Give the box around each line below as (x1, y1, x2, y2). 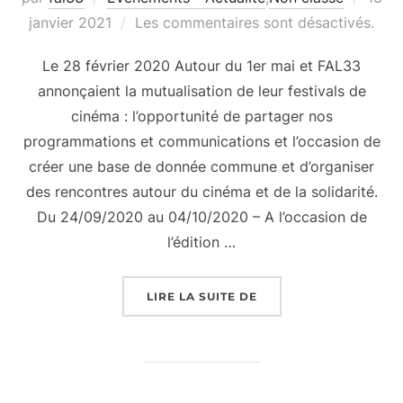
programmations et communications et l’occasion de (22, 131, 381, 150)
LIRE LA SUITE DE (146, 289, 257, 303)
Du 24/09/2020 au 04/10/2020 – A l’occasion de (36, 207, 367, 226)
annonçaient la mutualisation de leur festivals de (37, 81, 366, 100)
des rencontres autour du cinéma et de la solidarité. (25, 182, 378, 201)
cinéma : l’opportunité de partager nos (70, 106, 333, 125)
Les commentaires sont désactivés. (135, 13, 374, 31)
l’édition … (167, 232, 236, 251)
